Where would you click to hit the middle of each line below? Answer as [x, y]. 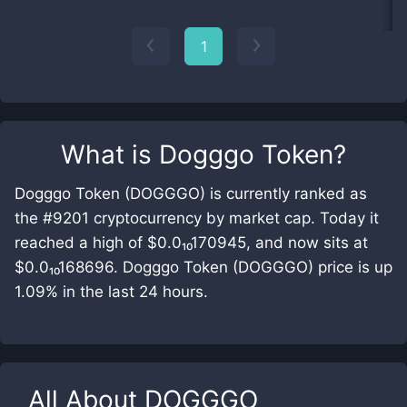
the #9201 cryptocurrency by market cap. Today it [197, 218]
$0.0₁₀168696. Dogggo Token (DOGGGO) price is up [203, 267]
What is [110, 154]
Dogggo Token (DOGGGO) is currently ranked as [191, 194]
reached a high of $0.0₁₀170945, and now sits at [191, 243]
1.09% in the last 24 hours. [111, 292]
